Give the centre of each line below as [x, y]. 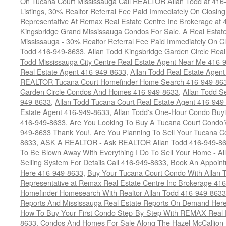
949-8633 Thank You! [55, 132]
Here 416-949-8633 [52, 172]
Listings [32, 11]
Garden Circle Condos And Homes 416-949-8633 [99, 92]
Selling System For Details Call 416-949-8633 [93, 162]
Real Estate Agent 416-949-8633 [73, 71]
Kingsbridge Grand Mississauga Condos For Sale [99, 31]
